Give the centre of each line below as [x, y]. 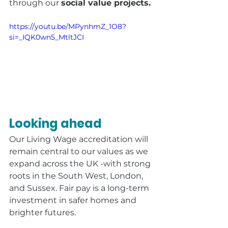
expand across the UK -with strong [81, 163]
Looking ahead [55, 123]
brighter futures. [42, 212]
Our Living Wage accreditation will [80, 139]
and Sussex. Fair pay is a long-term [80, 188]
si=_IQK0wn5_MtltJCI [47, 37]
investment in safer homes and [74, 200]
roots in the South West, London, [77, 176]
